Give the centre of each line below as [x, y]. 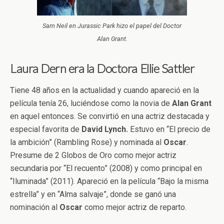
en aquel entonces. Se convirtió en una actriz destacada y [110, 116]
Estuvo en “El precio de [169, 129]
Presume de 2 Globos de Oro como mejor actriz [93, 155]
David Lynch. [105, 129]
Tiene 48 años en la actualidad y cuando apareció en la [104, 90]
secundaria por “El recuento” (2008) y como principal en [106, 168]
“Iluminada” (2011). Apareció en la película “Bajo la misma [109, 181]
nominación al [35, 207]
